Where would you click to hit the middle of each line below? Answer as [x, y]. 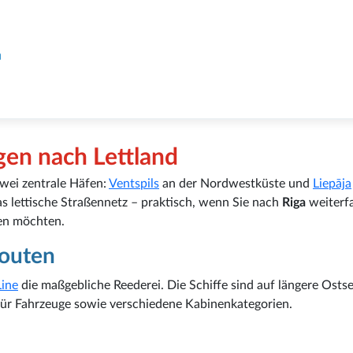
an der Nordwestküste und [236, 183]
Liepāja [332, 183]
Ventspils [134, 183]
